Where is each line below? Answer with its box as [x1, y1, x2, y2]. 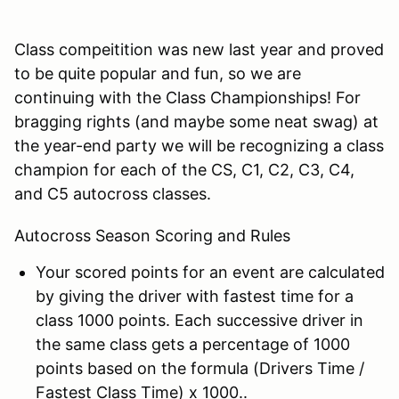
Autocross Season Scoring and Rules [14, 225, 290, 245]
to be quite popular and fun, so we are [14, 63, 301, 83]
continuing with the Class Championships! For [14, 87, 361, 107]
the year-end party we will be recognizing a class [14, 135, 384, 155]
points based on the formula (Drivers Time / [36, 358, 364, 378]
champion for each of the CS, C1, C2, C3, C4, [14, 159, 354, 179]
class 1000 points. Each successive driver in [36, 310, 363, 330]
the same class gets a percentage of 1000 [36, 334, 350, 354]
